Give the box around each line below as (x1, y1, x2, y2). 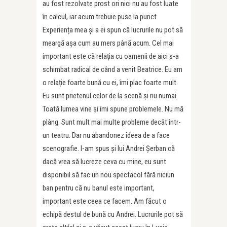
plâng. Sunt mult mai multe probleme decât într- (43, 118, 181, 127)
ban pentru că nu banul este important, (43, 183, 155, 193)
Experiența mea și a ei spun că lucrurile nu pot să (43, 25, 183, 35)
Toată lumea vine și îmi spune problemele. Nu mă (43, 104, 183, 114)
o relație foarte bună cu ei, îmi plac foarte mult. (43, 78, 178, 88)
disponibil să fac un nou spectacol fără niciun (43, 170, 174, 180)
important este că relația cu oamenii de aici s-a (43, 52, 179, 61)
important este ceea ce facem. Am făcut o (43, 197, 167, 206)
